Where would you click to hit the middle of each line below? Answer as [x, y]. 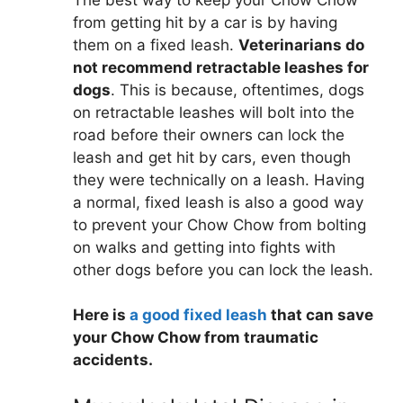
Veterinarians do [301, 45]
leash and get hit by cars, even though [212, 157]
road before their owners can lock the [209, 134]
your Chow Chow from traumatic [196, 338]
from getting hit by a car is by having [205, 22]
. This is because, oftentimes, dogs [237, 90]
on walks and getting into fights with [204, 247]
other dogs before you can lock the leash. [223, 269]
